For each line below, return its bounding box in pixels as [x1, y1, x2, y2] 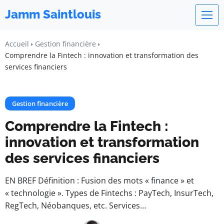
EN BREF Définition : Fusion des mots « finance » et [5, 175, 194, 186]
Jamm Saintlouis [5, 7, 101, 21]
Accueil [5, 39, 29, 48]
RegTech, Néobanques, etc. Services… [5, 200, 146, 211]
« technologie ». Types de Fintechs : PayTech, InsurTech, [5, 187, 213, 198]
